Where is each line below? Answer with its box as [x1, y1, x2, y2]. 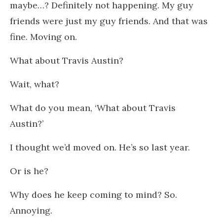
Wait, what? [10, 78, 59, 90]
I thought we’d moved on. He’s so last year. [10, 141, 190, 153]
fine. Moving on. [10, 31, 77, 42]
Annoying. [10, 204, 52, 216]
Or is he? [10, 165, 48, 177]
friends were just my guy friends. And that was [10, 15, 208, 27]
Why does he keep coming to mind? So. [10, 188, 177, 200]
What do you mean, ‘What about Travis [10, 102, 176, 113]
